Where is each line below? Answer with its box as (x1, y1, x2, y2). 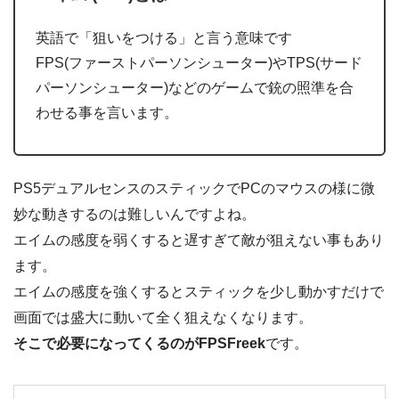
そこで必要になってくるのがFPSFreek (13, 336, 265, 352)
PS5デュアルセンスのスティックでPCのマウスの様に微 (13, 181, 375, 197)
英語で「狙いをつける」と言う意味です (36, 30, 293, 45)
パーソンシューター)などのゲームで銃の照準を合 (36, 80, 354, 95)
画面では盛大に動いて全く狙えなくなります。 (13, 310, 313, 326)
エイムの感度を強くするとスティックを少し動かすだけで (13, 284, 384, 300)
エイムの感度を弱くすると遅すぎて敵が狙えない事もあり (13, 232, 384, 248)
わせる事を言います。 (36, 105, 179, 120)
